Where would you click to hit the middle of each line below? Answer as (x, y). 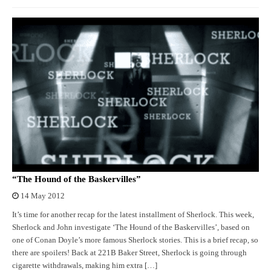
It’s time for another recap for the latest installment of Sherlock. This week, (133, 215)
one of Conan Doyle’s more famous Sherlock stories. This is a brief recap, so (135, 240)
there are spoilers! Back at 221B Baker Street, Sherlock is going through (129, 253)
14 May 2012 (43, 196)
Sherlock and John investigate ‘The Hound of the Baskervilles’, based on (131, 228)
